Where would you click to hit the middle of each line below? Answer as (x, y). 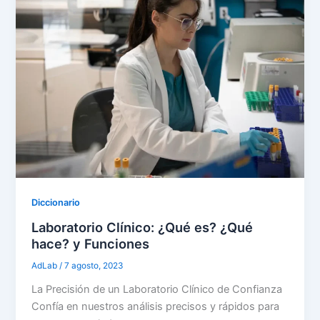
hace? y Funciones (91, 243)
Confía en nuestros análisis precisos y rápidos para (156, 306)
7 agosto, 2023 (94, 265)
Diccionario (56, 203)
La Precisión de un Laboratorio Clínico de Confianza (157, 289)
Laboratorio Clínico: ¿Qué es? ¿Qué (142, 227)
